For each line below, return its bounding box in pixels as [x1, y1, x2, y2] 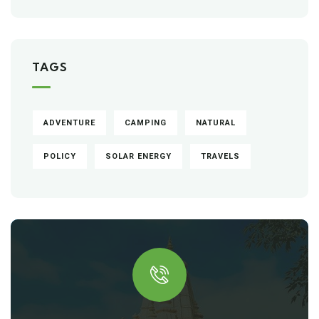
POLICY [43, 151, 76, 161]
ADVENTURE [43, 117, 95, 127]
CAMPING [125, 117, 167, 127]
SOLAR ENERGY [105, 151, 172, 161]
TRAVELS [201, 151, 240, 161]
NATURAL [196, 117, 236, 127]
